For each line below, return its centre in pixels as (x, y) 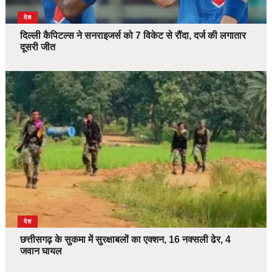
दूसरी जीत (37, 47)
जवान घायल (41, 251)
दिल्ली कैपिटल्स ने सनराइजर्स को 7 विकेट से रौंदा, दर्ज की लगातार (133, 36)
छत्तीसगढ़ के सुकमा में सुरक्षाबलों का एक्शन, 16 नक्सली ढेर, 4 (125, 240)
